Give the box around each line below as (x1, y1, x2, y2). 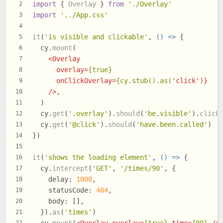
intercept (52, 164, 88, 173)
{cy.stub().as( (116, 77, 172, 85)
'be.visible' (144, 110, 192, 118)
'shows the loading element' (44, 153, 152, 162)
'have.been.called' (136, 120, 208, 129)
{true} (88, 66, 112, 74)
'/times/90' (120, 164, 164, 173)
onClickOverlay (56, 77, 112, 85)
